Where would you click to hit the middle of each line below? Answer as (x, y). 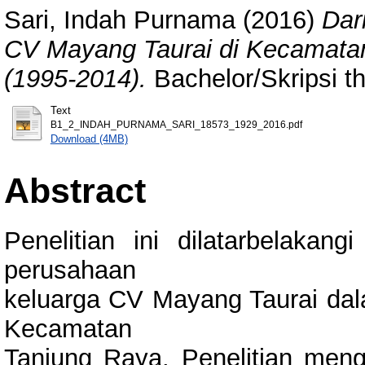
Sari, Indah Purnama (120, 20)
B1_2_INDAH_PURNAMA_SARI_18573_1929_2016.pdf (176, 124)
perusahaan (70, 270)
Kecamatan (68, 328)
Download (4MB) (89, 139)
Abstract (75, 190)
